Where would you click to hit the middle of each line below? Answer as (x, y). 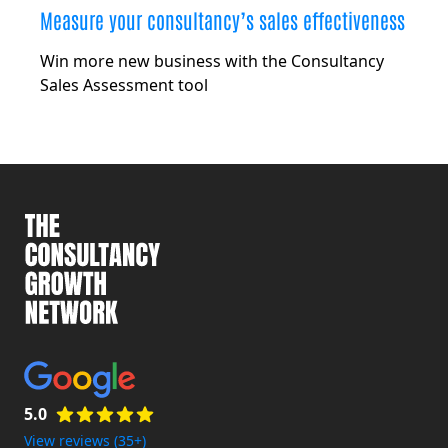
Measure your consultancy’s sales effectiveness (222, 20)
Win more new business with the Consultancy (212, 61)
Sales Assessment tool (124, 85)
